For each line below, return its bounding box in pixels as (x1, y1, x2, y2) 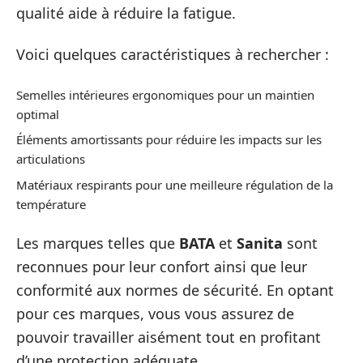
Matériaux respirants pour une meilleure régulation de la (16, 176, 333, 193)
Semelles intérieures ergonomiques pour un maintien (16, 86, 314, 103)
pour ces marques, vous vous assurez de (16, 304, 294, 324)
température (16, 195, 86, 212)
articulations (16, 151, 85, 168)
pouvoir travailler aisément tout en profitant (16, 327, 321, 348)
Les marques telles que (16, 233, 179, 254)
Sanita (237, 233, 283, 254)
